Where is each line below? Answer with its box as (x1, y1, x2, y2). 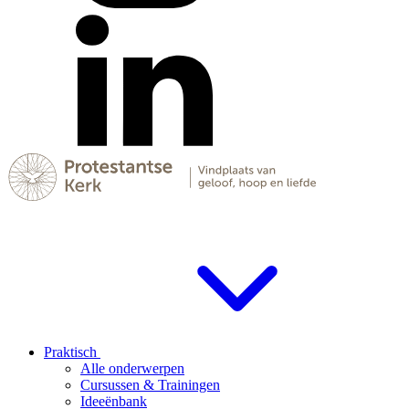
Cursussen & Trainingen (80, 376, 220, 393)
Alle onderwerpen (80, 360, 184, 376)
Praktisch (44, 343, 100, 360)
